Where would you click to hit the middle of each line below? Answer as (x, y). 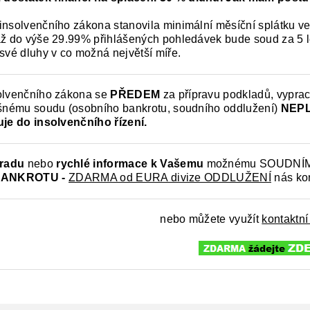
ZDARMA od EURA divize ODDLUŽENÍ (170, 178)
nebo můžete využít (211, 219)
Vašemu (182, 164)
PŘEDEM (135, 95)
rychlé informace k (107, 164)
